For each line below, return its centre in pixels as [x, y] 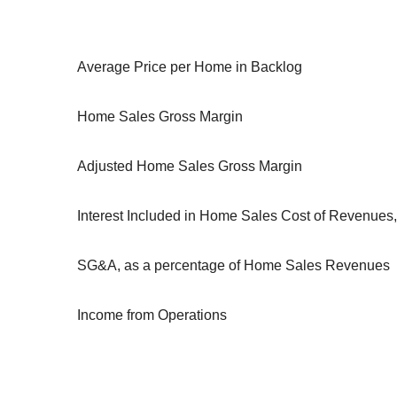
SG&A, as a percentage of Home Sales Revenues [234, 266]
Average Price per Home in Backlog [190, 67]
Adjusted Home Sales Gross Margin [190, 167]
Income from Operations [152, 315]
